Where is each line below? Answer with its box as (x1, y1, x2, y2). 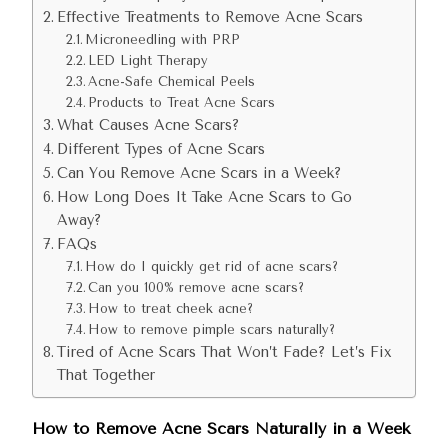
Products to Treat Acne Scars (88, 95, 276, 110)
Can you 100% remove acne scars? (88, 280, 305, 295)
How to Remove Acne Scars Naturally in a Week (32, 419, 410, 438)
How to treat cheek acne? (88, 301, 254, 316)
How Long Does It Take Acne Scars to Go (56, 189, 352, 206)
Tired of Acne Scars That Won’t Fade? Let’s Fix (56, 344, 392, 361)
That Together (56, 367, 155, 384)
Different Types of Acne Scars (56, 141, 265, 158)
